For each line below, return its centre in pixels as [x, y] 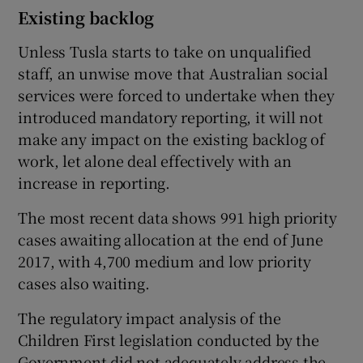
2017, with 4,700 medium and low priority [164, 261]
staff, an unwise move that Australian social [173, 73]
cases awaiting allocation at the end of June [171, 239]
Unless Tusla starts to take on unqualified [165, 51]
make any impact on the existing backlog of [172, 139]
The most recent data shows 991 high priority [177, 218]
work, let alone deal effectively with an [155, 161]
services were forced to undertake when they [176, 95]
